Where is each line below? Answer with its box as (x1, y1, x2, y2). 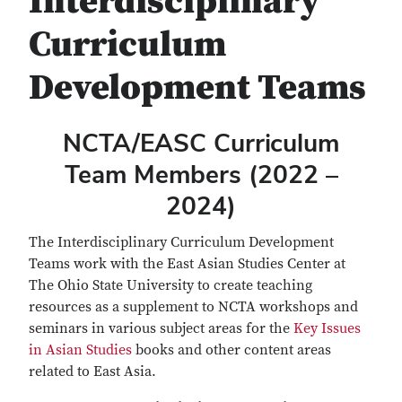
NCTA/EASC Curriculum (63, 127, 339, 159)
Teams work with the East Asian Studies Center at (29, 255, 345, 273)
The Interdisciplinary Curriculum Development (29, 233, 334, 251)
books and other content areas (132, 341, 331, 359)
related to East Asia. (29, 363, 156, 380)
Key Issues (293, 319, 361, 337)
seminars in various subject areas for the (29, 319, 293, 337)
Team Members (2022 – (64, 158, 338, 190)
